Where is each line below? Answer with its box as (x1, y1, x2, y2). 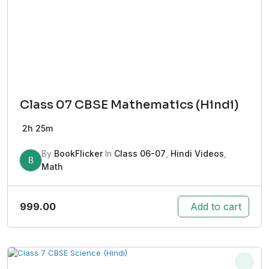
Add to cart (190, 201, 241, 213)
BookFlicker (54, 148, 103, 159)
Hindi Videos (171, 148, 224, 159)
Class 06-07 (114, 148, 166, 159)
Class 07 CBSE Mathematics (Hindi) (20, 97, 239, 113)
